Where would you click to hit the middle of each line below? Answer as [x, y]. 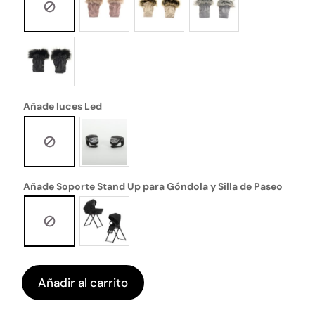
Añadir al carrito [83, 282]
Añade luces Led [63, 107]
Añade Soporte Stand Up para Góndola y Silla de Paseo [153, 186]
